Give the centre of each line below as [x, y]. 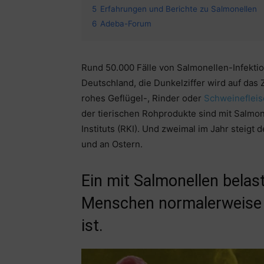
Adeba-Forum [126, 24]
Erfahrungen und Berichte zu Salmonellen [179, 9]
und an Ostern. [112, 144]
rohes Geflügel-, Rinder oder [143, 98]
